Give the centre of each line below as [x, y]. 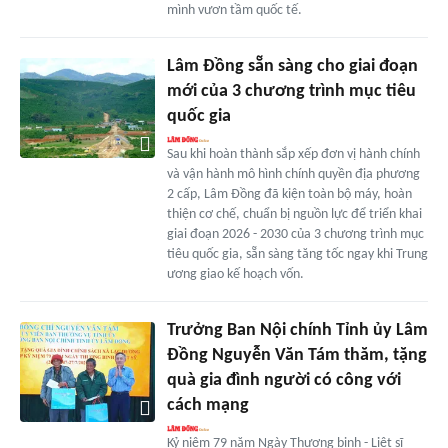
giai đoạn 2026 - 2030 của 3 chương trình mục [295, 234]
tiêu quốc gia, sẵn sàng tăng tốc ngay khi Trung [297, 254]
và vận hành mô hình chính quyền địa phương [293, 174]
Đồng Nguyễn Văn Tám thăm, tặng [296, 355]
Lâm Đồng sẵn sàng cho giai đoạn [292, 66]
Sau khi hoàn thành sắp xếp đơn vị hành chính [293, 154]
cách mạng [207, 405]
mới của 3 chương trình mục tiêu [291, 91]
